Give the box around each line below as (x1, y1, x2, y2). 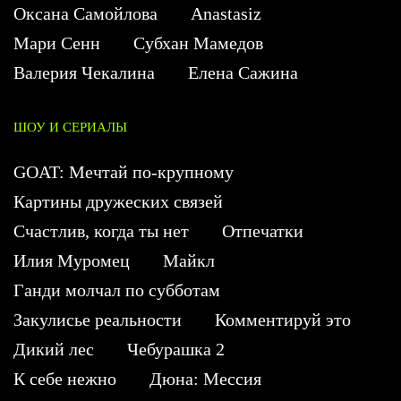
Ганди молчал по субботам (13, 280, 220, 301)
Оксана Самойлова (13, 4, 158, 24)
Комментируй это (215, 310, 351, 330)
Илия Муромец (13, 251, 130, 271)
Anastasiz (191, 4, 261, 24)
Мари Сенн (13, 33, 100, 54)
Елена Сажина (188, 63, 298, 83)
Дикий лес (13, 339, 94, 360)
